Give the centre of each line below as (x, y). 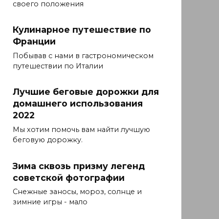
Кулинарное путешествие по (82, 30)
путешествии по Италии (58, 66)
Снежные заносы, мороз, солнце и (77, 192)
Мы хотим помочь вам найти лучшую (81, 130)
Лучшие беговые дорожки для (86, 92)
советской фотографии (69, 177)
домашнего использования (78, 104)
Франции (34, 42)
